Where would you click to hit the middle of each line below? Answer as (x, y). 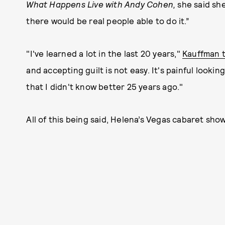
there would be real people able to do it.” (108, 21)
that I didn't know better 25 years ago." (105, 86)
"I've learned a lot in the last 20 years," (104, 53)
